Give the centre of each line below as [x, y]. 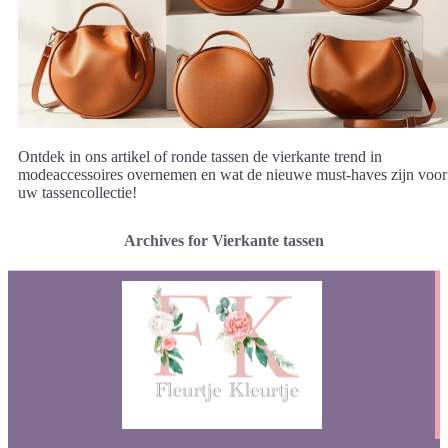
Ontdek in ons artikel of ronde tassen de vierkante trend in [200, 156]
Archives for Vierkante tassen [224, 240]
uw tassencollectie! [77, 192]
